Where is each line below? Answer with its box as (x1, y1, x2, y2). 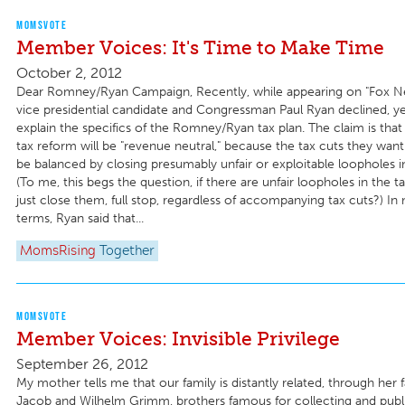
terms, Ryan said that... (16, 211, 144, 227)
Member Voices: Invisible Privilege (16, 326, 340, 350)
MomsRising (20, 244, 96, 258)
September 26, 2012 (16, 355, 148, 373)
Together (99, 244, 155, 258)
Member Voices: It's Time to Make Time (16, 36, 384, 60)
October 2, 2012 (16, 64, 122, 82)
